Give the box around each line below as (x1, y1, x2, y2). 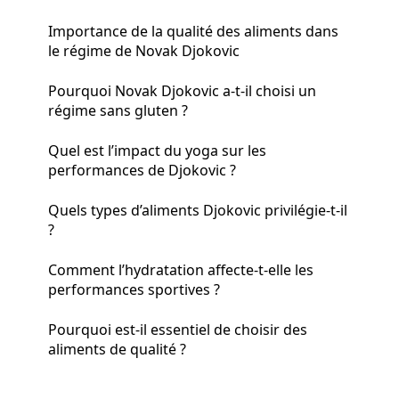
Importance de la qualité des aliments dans (48, 20, 338, 41)
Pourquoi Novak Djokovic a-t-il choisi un (48, 80, 316, 101)
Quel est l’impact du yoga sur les (48, 140, 266, 160)
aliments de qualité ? (48, 338, 186, 359)
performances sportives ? (48, 279, 220, 299)
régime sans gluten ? (48, 100, 188, 120)
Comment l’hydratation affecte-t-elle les (48, 259, 313, 280)
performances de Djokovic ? (48, 159, 236, 180)
